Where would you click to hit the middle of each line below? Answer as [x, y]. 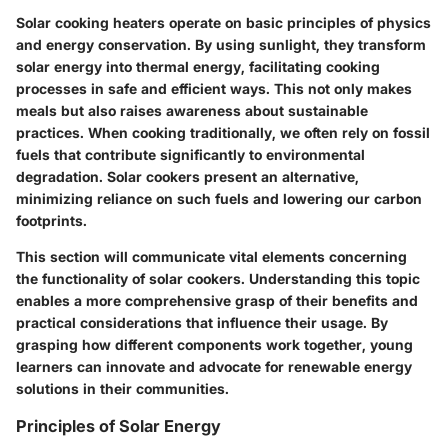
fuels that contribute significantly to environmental [190, 154]
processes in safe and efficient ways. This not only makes [214, 88]
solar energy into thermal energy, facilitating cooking [198, 66]
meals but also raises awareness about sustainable [192, 110]
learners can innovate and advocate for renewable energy [214, 366]
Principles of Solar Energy [118, 425]
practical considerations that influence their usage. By [202, 322]
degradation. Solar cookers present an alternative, [187, 176]
